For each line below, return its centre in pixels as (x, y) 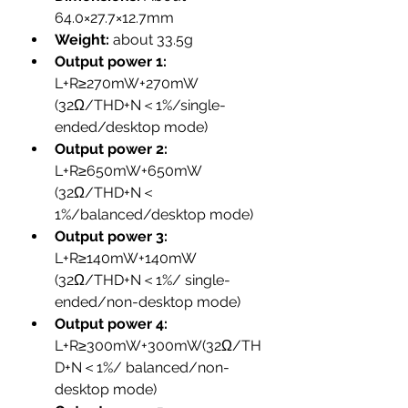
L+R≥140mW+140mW (127, 258)
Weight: (84, 40)
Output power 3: (111, 236)
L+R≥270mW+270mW (128, 83)
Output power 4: (113, 324)
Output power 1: (112, 61)
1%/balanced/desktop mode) (154, 214)
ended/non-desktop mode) (148, 302)
